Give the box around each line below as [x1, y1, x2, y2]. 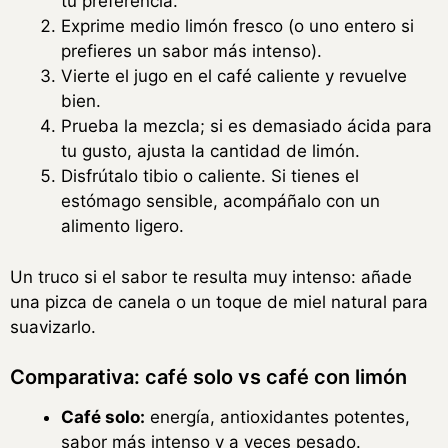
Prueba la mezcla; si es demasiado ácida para [61, 116, 432, 137]
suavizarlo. [10, 316, 96, 337]
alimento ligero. [61, 216, 184, 237]
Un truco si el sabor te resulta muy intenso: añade [10, 266, 412, 287]
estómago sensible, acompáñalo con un [61, 191, 380, 212]
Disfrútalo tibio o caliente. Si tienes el [61, 166, 359, 187]
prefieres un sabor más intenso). [61, 41, 322, 62]
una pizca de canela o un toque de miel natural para [10, 291, 428, 312]
